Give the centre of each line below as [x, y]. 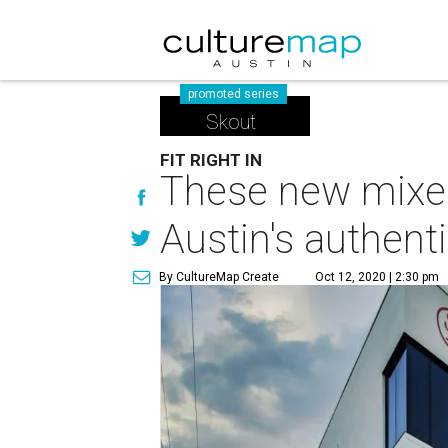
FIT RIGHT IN [211, 160]
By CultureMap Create [219, 277]
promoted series [234, 94]
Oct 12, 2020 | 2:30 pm [377, 277]
